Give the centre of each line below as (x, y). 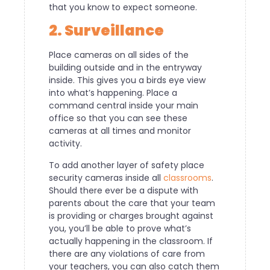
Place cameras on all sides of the (119, 55)
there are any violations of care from (127, 253)
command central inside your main (124, 106)
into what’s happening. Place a (113, 93)
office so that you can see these (118, 118)
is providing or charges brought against (131, 215)
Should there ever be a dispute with (124, 190)
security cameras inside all (106, 177)
